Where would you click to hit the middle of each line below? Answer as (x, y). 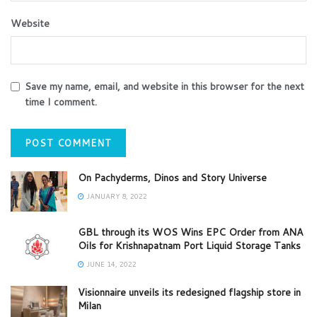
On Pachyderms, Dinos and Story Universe (172, 177)
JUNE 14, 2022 (110, 264)
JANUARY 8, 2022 (116, 196)
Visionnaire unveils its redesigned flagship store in (189, 293)
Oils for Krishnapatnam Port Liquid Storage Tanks (189, 246)
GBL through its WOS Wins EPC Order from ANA (190, 232)
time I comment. (61, 102)
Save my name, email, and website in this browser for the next (165, 86)
